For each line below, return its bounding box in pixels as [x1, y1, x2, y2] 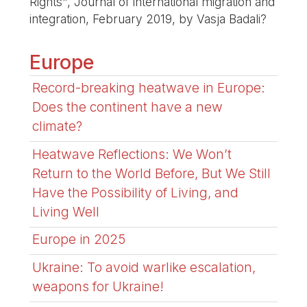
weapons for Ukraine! [32, 278, 164, 295]
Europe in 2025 [32, 231, 126, 248]
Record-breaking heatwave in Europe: [32, 79, 266, 97]
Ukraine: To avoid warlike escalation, [32, 258, 256, 275]
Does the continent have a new [32, 99, 223, 116]
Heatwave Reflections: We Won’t [32, 145, 232, 162]
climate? [32, 118, 83, 135]
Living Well [32, 203, 100, 220]
